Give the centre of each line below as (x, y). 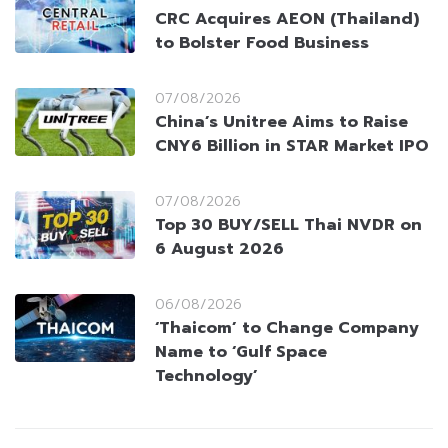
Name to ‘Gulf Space (241, 352)
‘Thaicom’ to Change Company (287, 328)
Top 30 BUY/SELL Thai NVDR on (288, 225)
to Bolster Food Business (262, 43)
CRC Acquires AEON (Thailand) (287, 19)
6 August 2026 (219, 249)
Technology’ (206, 376)
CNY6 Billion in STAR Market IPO (292, 146)
